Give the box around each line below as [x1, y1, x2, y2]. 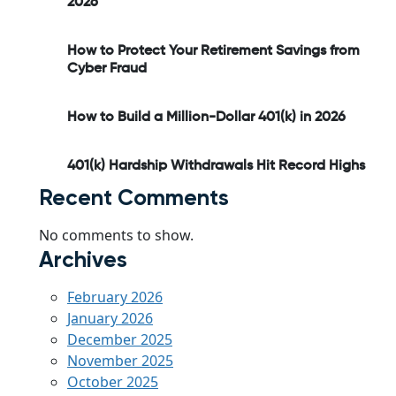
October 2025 [67, 371, 158, 392]
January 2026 [67, 308, 153, 328]
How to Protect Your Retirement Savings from [67, 43, 360, 58]
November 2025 [67, 350, 173, 370]
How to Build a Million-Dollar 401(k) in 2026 [67, 110, 346, 125]
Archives [39, 245, 127, 273]
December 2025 [67, 329, 172, 349]
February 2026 [67, 286, 163, 307]
